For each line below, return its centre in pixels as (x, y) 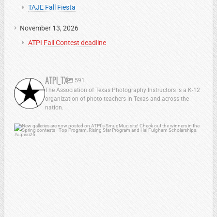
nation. (54, 107)
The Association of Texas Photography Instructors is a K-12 (123, 90)
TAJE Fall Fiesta (52, 7)
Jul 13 (113, 147)
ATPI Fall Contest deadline (67, 42)
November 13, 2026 (49, 28)
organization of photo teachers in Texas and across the (117, 99)
